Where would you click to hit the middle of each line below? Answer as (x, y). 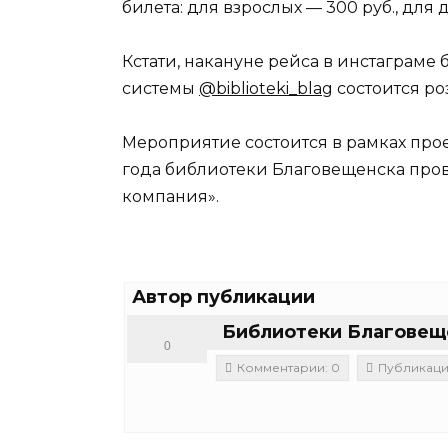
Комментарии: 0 (288, 367)
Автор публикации (223, 296)
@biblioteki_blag (266, 89)
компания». (170, 197)
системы (160, 89)
